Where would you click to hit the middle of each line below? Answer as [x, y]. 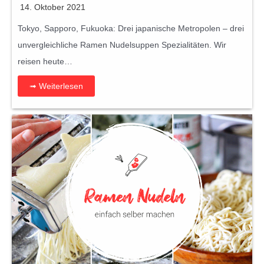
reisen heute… [45, 61]
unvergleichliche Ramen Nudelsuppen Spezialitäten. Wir [122, 44]
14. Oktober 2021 [53, 7]
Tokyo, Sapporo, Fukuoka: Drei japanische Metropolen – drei [131, 28]
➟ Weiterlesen [56, 86]
